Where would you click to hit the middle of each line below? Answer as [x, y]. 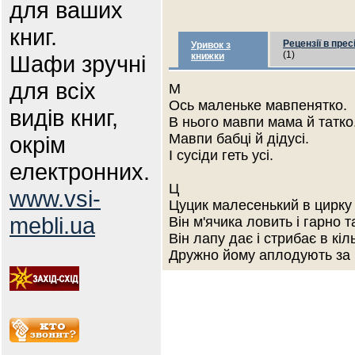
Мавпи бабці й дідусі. [239, 139]
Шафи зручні [78, 64]
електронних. [80, 172]
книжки [208, 56]
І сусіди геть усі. [221, 155]
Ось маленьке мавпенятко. [258, 105]
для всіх [53, 91]
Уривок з [211, 45]
